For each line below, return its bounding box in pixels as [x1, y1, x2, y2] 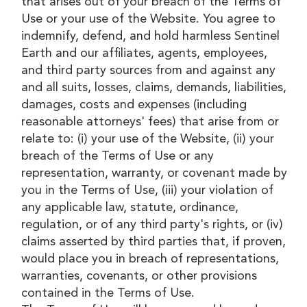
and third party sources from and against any [21, 64, 276, 77]
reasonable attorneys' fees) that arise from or [21, 115, 280, 128]
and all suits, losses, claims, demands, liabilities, [21, 81, 287, 94]
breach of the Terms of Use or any [21, 149, 214, 162]
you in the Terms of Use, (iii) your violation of [21, 184, 274, 197]
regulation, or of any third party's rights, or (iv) [21, 218, 284, 231]
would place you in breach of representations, [21, 252, 280, 265]
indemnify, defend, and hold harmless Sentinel [21, 29, 280, 42]
